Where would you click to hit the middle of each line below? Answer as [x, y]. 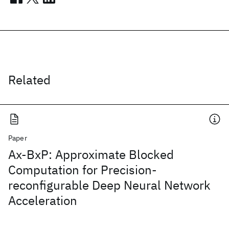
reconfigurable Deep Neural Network [109, 185]
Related [29, 80]
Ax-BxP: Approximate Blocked [91, 154]
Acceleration [43, 200]
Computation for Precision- [83, 170]
